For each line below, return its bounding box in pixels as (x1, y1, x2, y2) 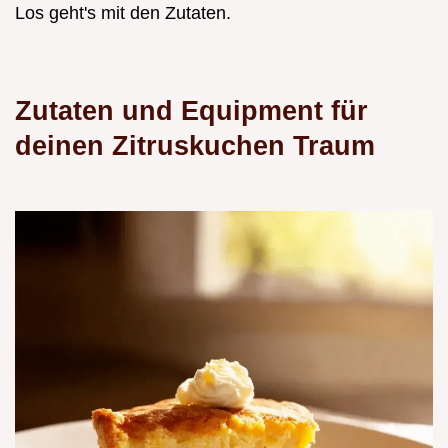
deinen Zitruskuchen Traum (15, 130, 375, 162)
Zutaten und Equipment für (15, 95, 368, 127)
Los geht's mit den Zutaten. (15, 3, 231, 24)
